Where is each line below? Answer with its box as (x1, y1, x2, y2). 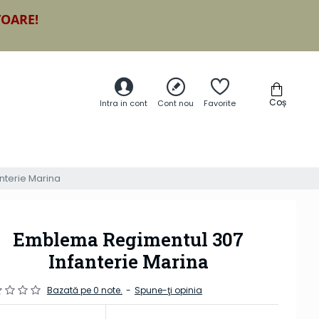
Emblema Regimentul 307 (13, 227, 244, 252)
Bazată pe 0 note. (47, 284, 122, 297)
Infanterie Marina (48, 249, 209, 274)
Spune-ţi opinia (135, 284, 202, 297)
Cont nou (157, 98, 194, 110)
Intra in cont (100, 98, 147, 110)
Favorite (204, 98, 236, 110)
